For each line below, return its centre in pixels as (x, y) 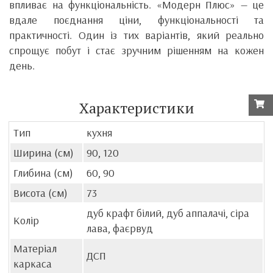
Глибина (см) (43, 172)
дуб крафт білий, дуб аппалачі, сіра (168, 213)
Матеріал (35, 248)
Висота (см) (41, 193)
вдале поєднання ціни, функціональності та (136, 19)
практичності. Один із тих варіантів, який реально (136, 35)
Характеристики (136, 108)
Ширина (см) (44, 152)
